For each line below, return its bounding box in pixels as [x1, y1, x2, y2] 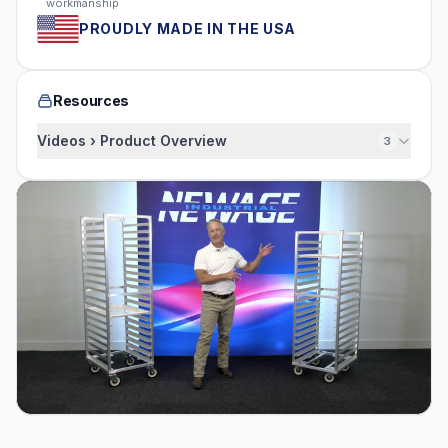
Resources [53, 92, 129, 109]
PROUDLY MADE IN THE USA [79, 20, 297, 37]
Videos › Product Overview [37, 132, 227, 149]
